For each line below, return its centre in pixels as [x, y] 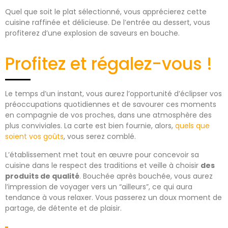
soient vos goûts [34, 137]
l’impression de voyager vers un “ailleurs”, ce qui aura [99, 187]
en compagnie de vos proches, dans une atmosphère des [108, 115]
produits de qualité [42, 176]
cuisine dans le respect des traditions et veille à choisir [103, 165]
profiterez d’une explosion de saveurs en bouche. [93, 33]
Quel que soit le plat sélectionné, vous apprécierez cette [106, 12]
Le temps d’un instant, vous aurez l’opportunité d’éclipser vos [113, 94]
